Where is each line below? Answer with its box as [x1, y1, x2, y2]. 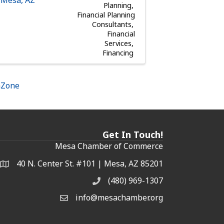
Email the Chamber [59, 193, 131, 204]
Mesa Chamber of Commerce [55, 140, 163, 151]
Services [104, 38, 131, 48]
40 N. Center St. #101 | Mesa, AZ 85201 [16, 157, 163, 169]
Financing [102, 47, 133, 57]
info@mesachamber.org [75, 191, 163, 203]
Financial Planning [76, 9, 135, 19]
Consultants [91, 19, 131, 29]
